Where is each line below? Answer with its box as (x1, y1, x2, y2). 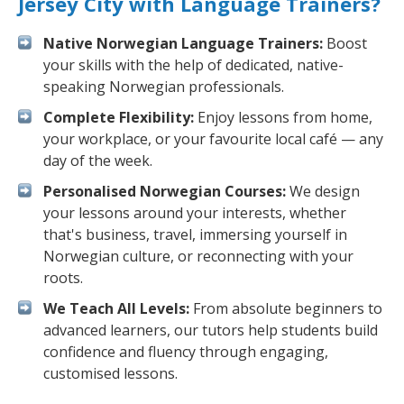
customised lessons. (43, 363, 178, 383)
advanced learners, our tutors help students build (43, 320, 378, 340)
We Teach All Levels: (43, 298, 189, 318)
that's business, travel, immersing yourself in (43, 225, 347, 244)
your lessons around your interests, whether (43, 203, 346, 223)
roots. (43, 268, 83, 288)
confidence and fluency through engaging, (43, 342, 328, 362)
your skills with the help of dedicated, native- (43, 55, 344, 75)
